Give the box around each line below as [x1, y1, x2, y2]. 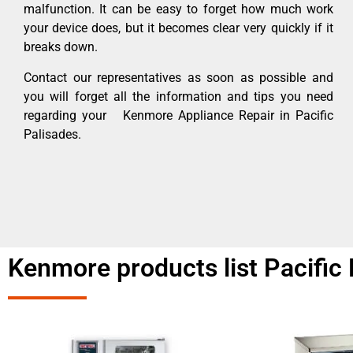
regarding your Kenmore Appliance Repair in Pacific [24, 107, 333, 123]
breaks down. [24, 39, 98, 55]
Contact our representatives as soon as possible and [24, 69, 333, 85]
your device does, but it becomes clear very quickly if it [24, 20, 333, 36]
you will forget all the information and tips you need [24, 88, 333, 104]
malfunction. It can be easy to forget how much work [24, 2, 333, 17]
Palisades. [24, 126, 81, 142]
